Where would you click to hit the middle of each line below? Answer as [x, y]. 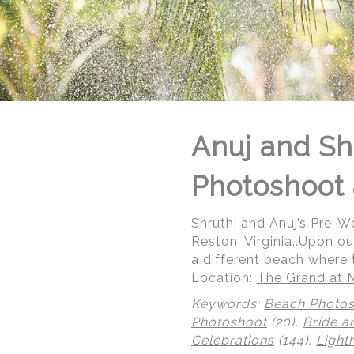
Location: [224, 278]
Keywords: [228, 304]
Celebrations [233, 340]
